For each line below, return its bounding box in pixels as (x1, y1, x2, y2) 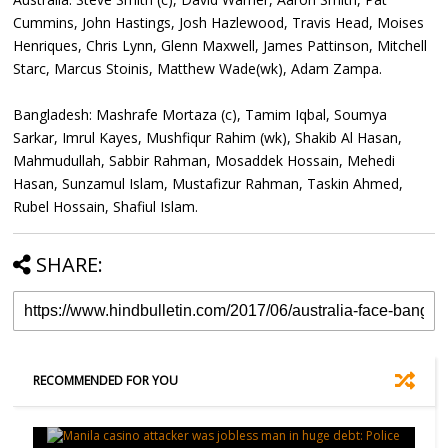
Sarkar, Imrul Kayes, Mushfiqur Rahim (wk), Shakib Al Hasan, (13, 127, 403, 147)
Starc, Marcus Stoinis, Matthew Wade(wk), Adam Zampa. (13, 58, 383, 78)
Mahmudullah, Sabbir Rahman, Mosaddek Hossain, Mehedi (13, 150, 396, 170)
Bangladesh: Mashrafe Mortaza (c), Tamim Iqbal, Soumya (13, 104, 388, 124)
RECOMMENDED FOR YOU (33, 371, 179, 389)
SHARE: (36, 250, 104, 278)
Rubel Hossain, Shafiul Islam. (13, 196, 199, 216)
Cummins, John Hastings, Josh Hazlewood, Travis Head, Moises (13, 12, 425, 32)
